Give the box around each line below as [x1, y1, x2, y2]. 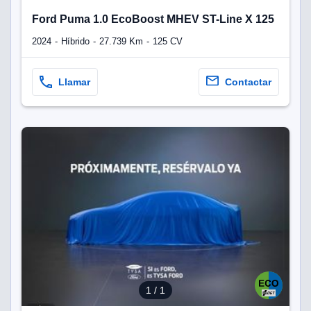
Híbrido [61, 36, 90, 47]
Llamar [58, 76, 90, 88]
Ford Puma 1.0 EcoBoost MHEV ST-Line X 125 [32, 12, 274, 25]
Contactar [225, 76, 271, 88]
